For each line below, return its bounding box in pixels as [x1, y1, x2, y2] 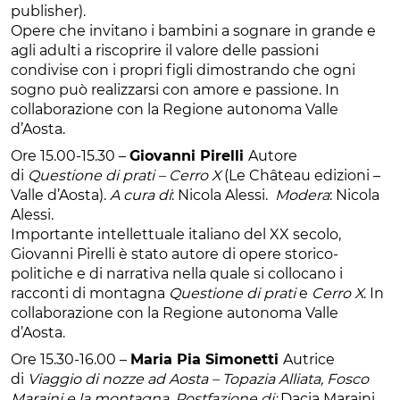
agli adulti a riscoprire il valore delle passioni [11, 41, 319, 59]
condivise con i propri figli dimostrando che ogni [11, 61, 355, 79]
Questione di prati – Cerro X [24, 166, 224, 184]
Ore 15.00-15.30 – [11, 146, 129, 164]
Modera [275, 186, 329, 204]
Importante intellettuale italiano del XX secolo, [11, 225, 341, 243]
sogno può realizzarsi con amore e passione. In [11, 80, 339, 98]
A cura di [110, 186, 171, 204]
